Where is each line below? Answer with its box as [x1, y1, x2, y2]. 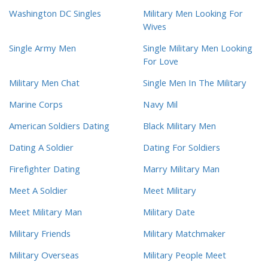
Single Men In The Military [143, 77, 246, 93]
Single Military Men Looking [143, 42, 252, 58]
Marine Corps [9, 98, 63, 114]
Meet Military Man [9, 206, 82, 222]
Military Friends [9, 227, 71, 243]
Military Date [143, 206, 195, 222]
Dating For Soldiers [143, 141, 220, 157]
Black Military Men [143, 120, 216, 136]
